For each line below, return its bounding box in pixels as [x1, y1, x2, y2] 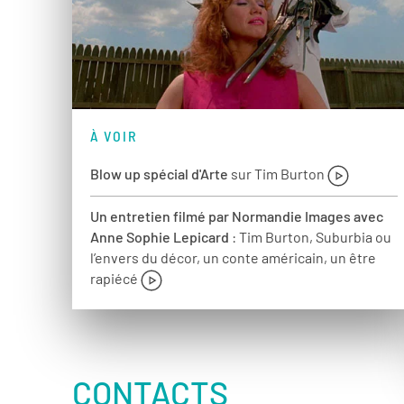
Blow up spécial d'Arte [90, 165, 228, 183]
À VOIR [90, 127, 138, 145]
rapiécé [90, 270, 141, 288]
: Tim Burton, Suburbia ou [229, 228, 391, 246]
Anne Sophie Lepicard [90, 228, 229, 246]
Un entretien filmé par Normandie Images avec [90, 207, 383, 225]
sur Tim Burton [228, 165, 327, 183]
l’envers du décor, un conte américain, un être [90, 249, 376, 267]
